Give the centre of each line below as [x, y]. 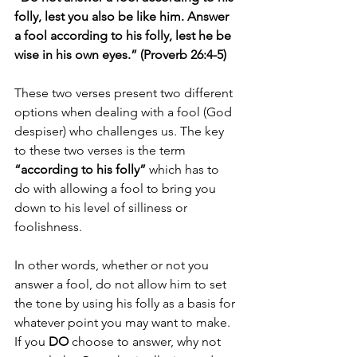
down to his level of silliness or [102, 208]
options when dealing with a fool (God [125, 112]
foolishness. [50, 227]
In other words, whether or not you [113, 265]
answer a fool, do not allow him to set [122, 284]
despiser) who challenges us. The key [121, 131]
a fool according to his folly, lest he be [124, 35]
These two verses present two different [125, 93]
